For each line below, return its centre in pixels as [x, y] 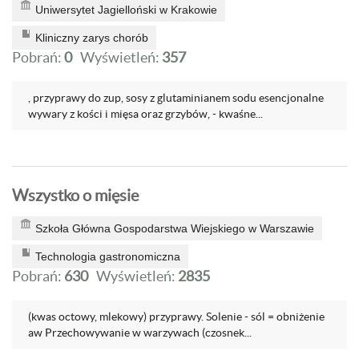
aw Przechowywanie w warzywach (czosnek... [140, 333]
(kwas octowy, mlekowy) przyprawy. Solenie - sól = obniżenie [176, 317]
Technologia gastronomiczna [108, 256]
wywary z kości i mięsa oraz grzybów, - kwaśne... [145, 114]
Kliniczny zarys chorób [92, 38]
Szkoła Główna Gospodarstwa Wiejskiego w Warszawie [175, 228]
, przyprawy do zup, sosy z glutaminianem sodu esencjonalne [176, 98]
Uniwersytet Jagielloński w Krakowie [126, 10]
